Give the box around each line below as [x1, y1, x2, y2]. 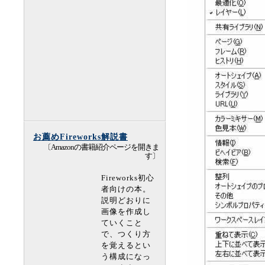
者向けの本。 [101, 185, 151, 193]
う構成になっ [101, 253, 151, 261]
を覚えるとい [101, 241, 151, 250]
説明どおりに [101, 196, 151, 205]
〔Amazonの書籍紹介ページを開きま [44, 143, 159, 151]
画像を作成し [101, 208, 151, 216]
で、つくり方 [101, 230, 151, 238]
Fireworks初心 [101, 174, 154, 182]
